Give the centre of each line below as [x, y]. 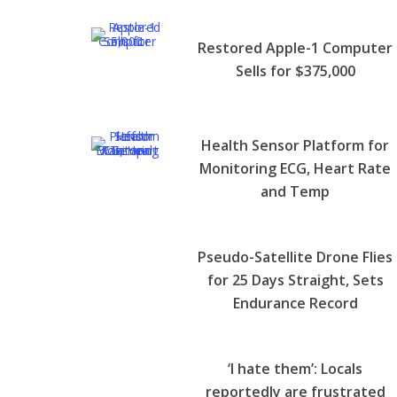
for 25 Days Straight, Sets [295, 280]
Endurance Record [295, 303]
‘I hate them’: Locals [296, 368]
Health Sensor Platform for [296, 145]
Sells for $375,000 [295, 70]
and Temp [296, 191]
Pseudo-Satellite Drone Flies [296, 257]
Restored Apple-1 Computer [296, 47]
